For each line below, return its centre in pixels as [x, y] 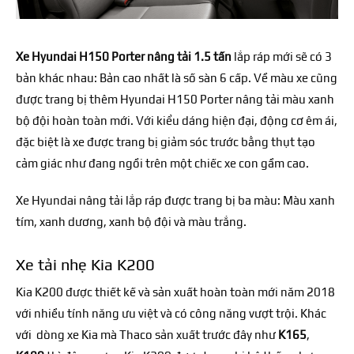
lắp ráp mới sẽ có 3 [282, 57]
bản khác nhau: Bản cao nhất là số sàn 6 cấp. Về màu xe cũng [177, 78]
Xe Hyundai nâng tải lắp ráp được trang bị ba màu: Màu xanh [175, 201]
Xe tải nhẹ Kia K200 [85, 265]
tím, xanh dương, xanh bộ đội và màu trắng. [131, 222]
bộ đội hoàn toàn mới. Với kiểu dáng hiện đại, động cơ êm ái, [177, 121]
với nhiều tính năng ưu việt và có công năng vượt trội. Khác [171, 314]
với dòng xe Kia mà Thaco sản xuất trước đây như [147, 335]
